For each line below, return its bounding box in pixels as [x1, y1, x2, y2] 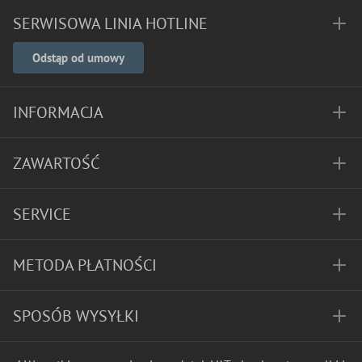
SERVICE [13, 204, 71, 225]
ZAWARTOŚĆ [13, 153, 99, 174]
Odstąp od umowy [32, 50, 124, 65]
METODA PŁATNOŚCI [13, 255, 157, 276]
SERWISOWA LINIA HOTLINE [13, 13, 208, 34]
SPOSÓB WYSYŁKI [13, 305, 139, 326]
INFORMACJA [13, 102, 103, 123]
